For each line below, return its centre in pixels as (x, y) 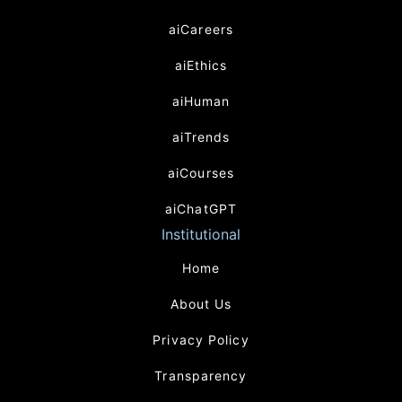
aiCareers (201, 30)
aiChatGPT (201, 209)
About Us (201, 304)
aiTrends (201, 137)
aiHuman (201, 101)
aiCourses (201, 173)
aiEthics (201, 66)
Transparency (201, 376)
